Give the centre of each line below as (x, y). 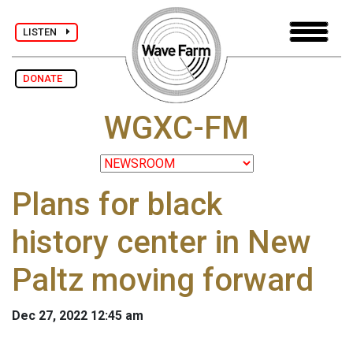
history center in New (162, 243)
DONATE (46, 78)
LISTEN (45, 32)
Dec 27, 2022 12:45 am (78, 316)
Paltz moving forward (163, 281)
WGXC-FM (176, 128)
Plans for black (117, 205)
